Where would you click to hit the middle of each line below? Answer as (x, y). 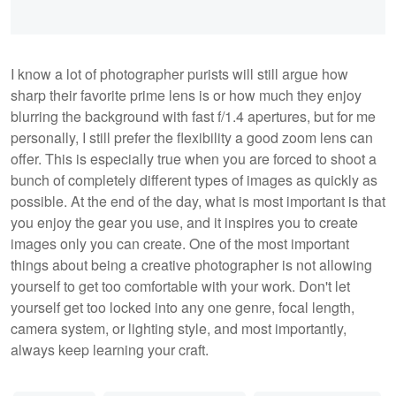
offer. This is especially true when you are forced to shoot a (194, 159)
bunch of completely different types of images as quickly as (194, 180)
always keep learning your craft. (111, 350)
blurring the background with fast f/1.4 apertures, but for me (193, 117)
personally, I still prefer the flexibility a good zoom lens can (192, 138)
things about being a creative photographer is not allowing (191, 265)
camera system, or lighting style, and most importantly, (179, 329)
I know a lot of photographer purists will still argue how (179, 74)
